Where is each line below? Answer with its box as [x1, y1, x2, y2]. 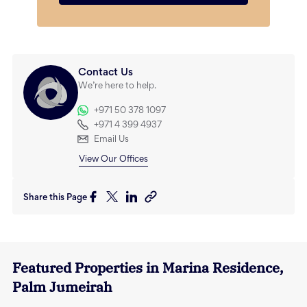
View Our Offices [79, 156, 148, 164]
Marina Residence [162, 258, 280, 278]
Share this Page [23, 194, 87, 203]
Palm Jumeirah [12, 278, 112, 297]
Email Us [94, 136, 129, 145]
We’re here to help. [78, 82, 156, 91]
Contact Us [78, 68, 133, 78]
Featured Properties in [12, 258, 162, 278]
